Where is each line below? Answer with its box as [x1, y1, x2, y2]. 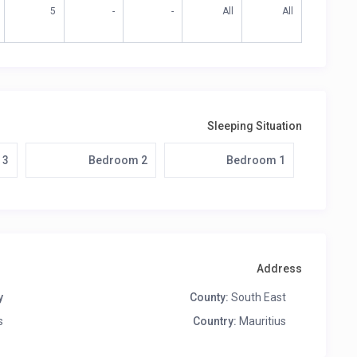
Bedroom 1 [226, 154, 285, 167]
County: [190, 291, 229, 304]
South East [229, 291, 286, 304]
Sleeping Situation [207, 120, 302, 133]
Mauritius [237, 315, 286, 328]
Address [257, 262, 302, 276]
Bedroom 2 [88, 154, 147, 167]
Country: [193, 315, 237, 328]
